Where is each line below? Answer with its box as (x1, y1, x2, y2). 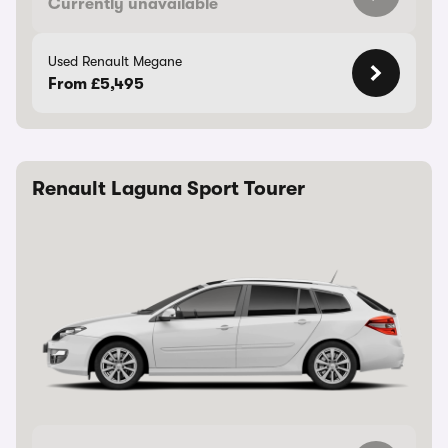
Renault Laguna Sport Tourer (32, 177, 305, 200)
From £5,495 (48, 75, 144, 93)
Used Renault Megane (48, 53, 182, 69)
